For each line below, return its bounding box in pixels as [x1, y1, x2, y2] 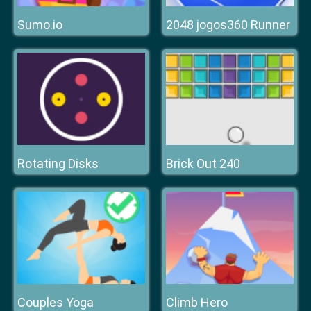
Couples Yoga [17, 295, 94, 310]
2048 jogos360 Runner [166, 17, 290, 32]
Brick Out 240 [166, 156, 240, 171]
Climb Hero [166, 295, 228, 310]
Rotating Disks [17, 156, 99, 171]
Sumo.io [17, 17, 62, 32]
